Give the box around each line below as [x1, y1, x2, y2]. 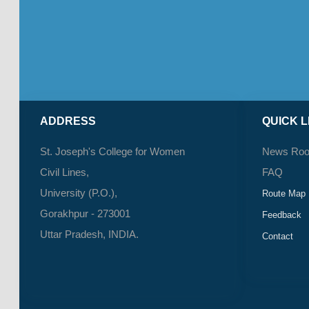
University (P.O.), [40, 187, 117, 199]
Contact [262, 231, 293, 242]
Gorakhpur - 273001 [40, 208, 130, 220]
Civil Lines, [40, 166, 89, 179]
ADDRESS [40, 115, 96, 128]
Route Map [262, 188, 306, 199]
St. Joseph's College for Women [40, 146, 185, 158]
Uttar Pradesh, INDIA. [40, 228, 139, 241]
